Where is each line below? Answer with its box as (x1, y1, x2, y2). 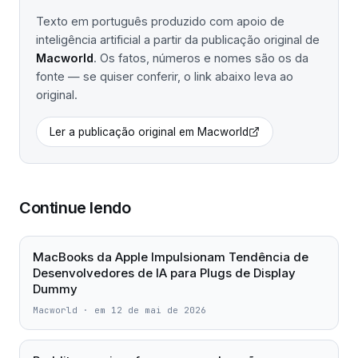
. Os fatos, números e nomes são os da (93, 51, 308, 65)
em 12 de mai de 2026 (94, 304, 206, 316)
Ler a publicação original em (50, 125, 197, 138)
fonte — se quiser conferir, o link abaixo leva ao (36, 70, 293, 83)
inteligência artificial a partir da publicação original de (36, 33, 320, 46)
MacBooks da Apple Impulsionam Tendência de (33, 249, 308, 265)
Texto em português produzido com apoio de (36, 14, 284, 28)
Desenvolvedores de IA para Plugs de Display (33, 265, 296, 280)
